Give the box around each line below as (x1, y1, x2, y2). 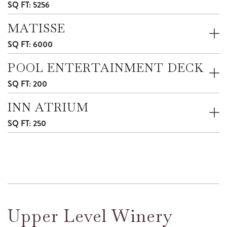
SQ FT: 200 (8, 78, 47, 90)
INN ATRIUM (8, 99, 89, 115)
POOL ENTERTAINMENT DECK (8, 59, 204, 75)
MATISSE (8, 20, 65, 36)
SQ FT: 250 (8, 117, 46, 129)
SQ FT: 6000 (8, 38, 53, 50)
